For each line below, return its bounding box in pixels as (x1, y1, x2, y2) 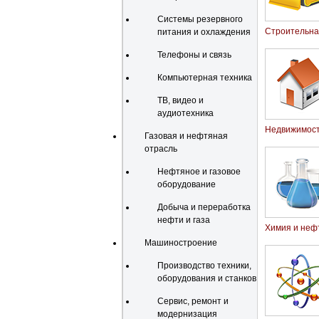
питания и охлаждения (157, 27, 251, 37)
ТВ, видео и (157, 95, 204, 105)
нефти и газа (157, 215, 210, 225)
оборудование (157, 179, 216, 189)
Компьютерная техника (157, 73, 252, 83)
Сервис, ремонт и (157, 296, 229, 306)
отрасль (145, 144, 177, 154)
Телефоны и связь (157, 50, 231, 60)
